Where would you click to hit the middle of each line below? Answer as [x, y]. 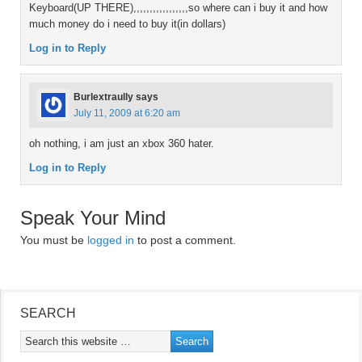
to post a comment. [185, 240]
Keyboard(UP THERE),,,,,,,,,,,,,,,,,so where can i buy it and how [178, 8]
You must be [54, 240]
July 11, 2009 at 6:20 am [127, 113]
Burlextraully [103, 97]
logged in [111, 240]
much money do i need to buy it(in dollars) [127, 24]
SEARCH [48, 313]
